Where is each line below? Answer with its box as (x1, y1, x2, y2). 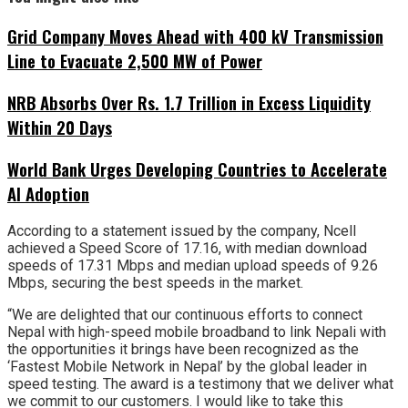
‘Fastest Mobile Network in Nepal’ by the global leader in (7, 358, 367, 376)
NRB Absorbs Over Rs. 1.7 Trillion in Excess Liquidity (7, 90, 371, 116)
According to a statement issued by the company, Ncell (7, 222, 356, 240)
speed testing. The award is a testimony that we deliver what (7, 375, 393, 393)
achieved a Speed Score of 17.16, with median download (7, 240, 367, 258)
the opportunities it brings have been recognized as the (7, 341, 359, 359)
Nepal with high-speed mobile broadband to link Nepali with (7, 323, 386, 342)
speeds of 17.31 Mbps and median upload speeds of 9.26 (7, 257, 378, 275)
